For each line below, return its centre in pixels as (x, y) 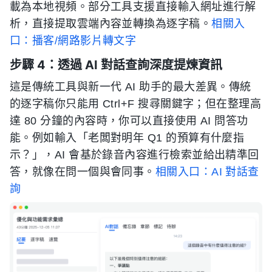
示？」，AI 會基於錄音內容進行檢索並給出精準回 (134, 155)
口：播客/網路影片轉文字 (73, 41)
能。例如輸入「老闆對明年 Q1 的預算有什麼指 (127, 138)
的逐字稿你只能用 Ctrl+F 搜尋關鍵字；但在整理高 (136, 104)
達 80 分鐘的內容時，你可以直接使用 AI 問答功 (129, 121)
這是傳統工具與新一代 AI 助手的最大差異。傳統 (131, 87)
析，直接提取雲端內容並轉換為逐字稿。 (111, 24)
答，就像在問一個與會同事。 (83, 172)
